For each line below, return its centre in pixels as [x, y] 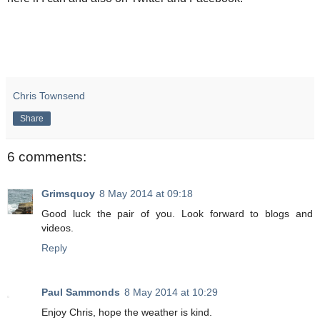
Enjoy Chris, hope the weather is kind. [127, 312]
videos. [57, 228]
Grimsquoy [68, 194]
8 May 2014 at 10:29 [171, 292]
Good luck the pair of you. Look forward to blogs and [177, 214]
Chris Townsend [49, 95]
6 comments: [47, 156]
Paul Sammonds [81, 292]
